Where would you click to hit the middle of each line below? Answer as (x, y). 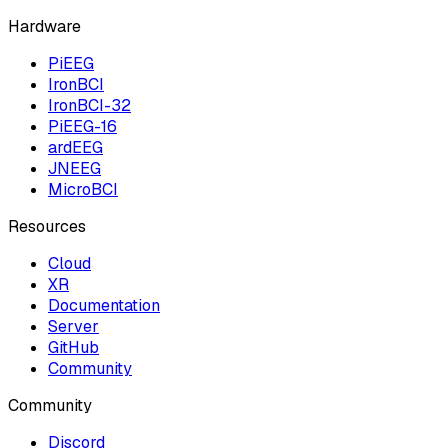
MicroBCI (83, 189)
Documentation (104, 305)
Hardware (44, 26)
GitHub (73, 347)
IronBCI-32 (89, 105)
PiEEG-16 (82, 126)
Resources (47, 226)
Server (73, 326)
